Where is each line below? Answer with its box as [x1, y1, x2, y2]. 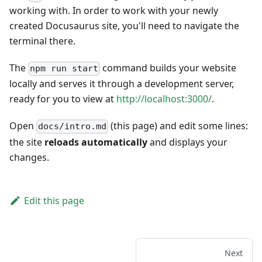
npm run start [30, 63, 99, 74]
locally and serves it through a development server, [9, 77, 234, 91]
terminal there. [9, 35, 75, 48]
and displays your [147, 135, 227, 149]
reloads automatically [44, 135, 147, 149]
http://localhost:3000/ [116, 92, 212, 106]
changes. [9, 150, 49, 164]
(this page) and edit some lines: [108, 119, 249, 133]
